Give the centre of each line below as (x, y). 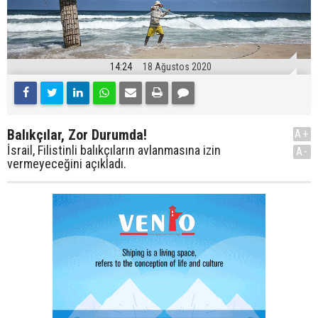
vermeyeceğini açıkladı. (67, 164)
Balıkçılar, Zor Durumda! (77, 135)
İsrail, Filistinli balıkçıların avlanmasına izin (114, 150)
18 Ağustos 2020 (177, 67)
